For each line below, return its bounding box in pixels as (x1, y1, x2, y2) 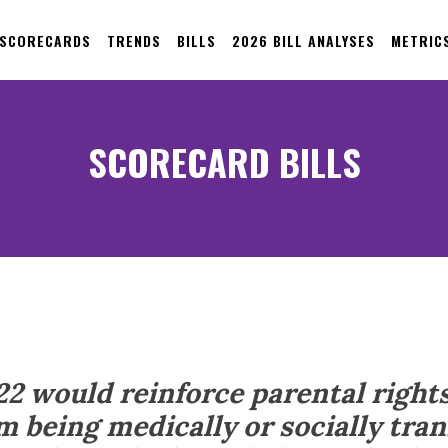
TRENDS (106, 29, 161, 51)
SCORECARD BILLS (87, 135, 361, 188)
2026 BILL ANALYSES (231, 29, 375, 51)
